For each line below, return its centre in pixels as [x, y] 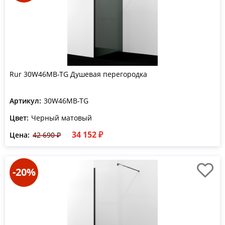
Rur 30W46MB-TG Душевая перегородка [78, 74]
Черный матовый [62, 118]
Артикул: [25, 101]
